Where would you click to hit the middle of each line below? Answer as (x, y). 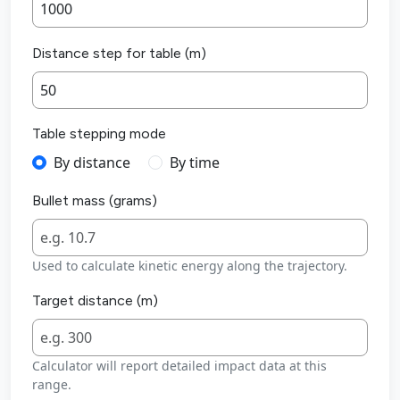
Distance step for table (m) (119, 54)
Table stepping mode (99, 134)
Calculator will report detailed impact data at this (179, 366)
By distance (92, 163)
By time (195, 163)
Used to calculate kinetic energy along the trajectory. (190, 266)
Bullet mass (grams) (95, 201)
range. (52, 385)
